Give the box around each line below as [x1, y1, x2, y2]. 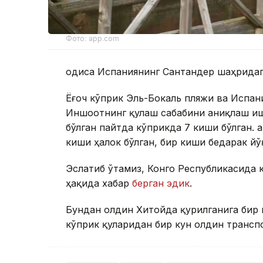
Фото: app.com [66, 33, 120, 43]
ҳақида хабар [66, 177, 132, 189]
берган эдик [132, 177, 190, 189]
